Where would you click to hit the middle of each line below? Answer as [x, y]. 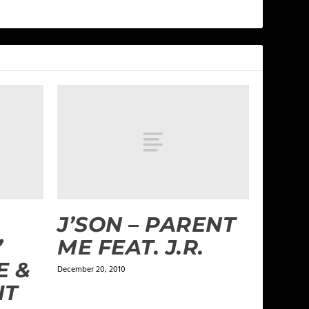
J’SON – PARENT [147, 225]
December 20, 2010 [92, 270]
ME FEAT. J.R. [131, 248]
